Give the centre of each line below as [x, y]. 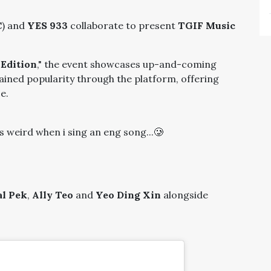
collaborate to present [123, 25]
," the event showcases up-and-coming [127, 64]
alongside [184, 195]
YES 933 [47, 25]
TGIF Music [207, 25]
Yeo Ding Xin [128, 195]
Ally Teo [53, 195]
